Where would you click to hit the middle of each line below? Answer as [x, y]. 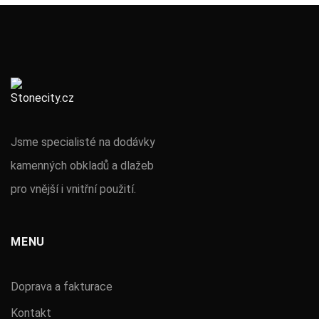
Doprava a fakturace [62, 286]
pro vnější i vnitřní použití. [73, 189]
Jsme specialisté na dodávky [83, 142]
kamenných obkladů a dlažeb [82, 165]
